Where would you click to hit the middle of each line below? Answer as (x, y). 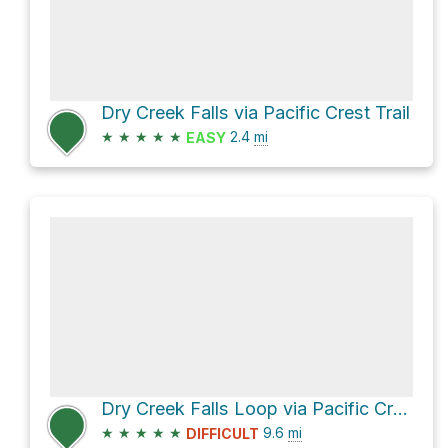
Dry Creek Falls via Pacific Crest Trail (255, 112)
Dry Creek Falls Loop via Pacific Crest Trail (400, 408)
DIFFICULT (222, 433)
